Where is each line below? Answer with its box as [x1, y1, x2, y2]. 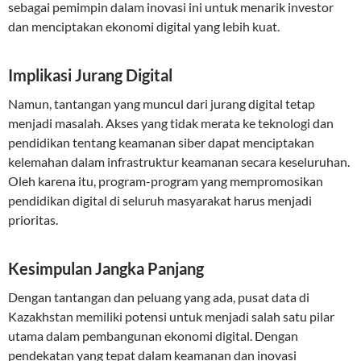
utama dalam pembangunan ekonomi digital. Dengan [8, 328, 298, 343]
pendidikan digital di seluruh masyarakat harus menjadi [8, 193, 312, 208]
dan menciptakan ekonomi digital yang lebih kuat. [8, 19, 280, 34]
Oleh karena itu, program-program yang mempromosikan [8, 173, 323, 189]
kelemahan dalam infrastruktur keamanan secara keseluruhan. [8, 154, 350, 169]
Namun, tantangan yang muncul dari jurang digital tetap [8, 96, 315, 111]
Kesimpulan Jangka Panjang [8, 259, 204, 278]
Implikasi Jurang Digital [8, 65, 172, 85]
